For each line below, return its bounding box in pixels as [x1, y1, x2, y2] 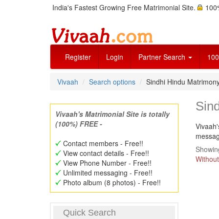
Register [65, 52, 91, 62]
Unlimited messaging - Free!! [61, 168, 153, 177]
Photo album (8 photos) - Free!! [61, 177, 161, 187]
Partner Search [138, 52, 187, 62]
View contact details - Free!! [61, 148, 149, 158]
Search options [89, 77, 135, 87]
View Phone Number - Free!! [61, 158, 152, 168]
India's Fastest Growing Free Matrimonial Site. [52, 2, 197, 12]
